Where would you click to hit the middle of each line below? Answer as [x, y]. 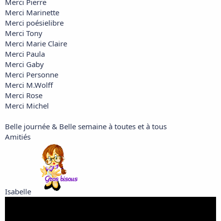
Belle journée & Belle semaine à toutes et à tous [86, 127]
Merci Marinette [32, 13]
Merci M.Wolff [29, 85]
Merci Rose [24, 95]
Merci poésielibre [34, 23]
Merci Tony [24, 33]
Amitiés [18, 137]
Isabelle [19, 192]
